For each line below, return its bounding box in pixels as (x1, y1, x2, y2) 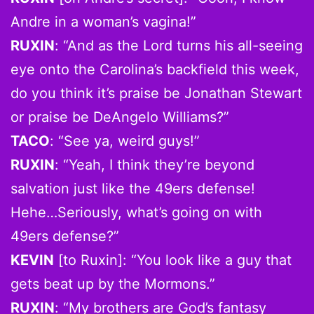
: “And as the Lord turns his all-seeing (55, 36, 303, 54)
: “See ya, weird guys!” (50, 132, 200, 149)
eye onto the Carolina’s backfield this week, (11, 60, 299, 78)
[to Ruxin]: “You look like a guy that (54, 251, 292, 268)
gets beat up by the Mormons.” (11, 275, 215, 292)
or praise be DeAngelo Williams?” (11, 108, 229, 125)
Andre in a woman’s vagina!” (11, 13, 196, 30)
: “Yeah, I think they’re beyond (55, 156, 254, 173)
